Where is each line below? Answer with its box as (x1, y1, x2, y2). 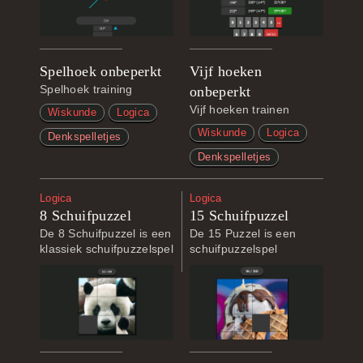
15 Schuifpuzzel (190, 207, 289, 224)
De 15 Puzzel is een (190, 227, 297, 240)
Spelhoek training (40, 83, 133, 96)
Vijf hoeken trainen (190, 103, 290, 116)
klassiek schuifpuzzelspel (40, 242, 173, 255)
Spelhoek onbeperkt (40, 63, 162, 79)
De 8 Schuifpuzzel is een (40, 227, 172, 240)
